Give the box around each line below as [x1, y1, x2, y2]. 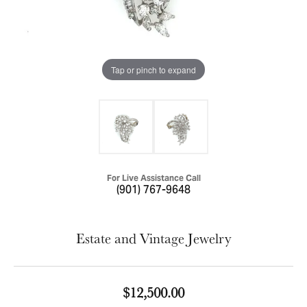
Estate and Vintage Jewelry [75, 229, 232, 247]
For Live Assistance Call [106, 173, 201, 183]
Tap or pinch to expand [111, 63, 196, 75]
